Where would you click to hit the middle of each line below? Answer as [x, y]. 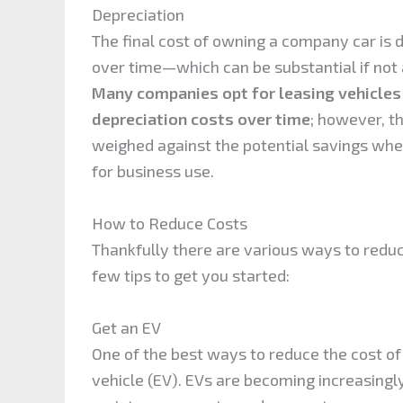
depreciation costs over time [201, 119]
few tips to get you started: [191, 276]
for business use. [153, 171]
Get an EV [126, 327]
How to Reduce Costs [170, 224]
